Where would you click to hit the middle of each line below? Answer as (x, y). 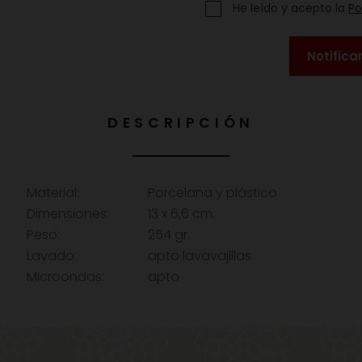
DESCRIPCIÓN (181, 122)
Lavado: (52, 255)
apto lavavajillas (200, 255)
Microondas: (65, 276)
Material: (53, 192)
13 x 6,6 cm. (181, 213)
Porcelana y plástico (213, 192)
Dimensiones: (68, 213)
